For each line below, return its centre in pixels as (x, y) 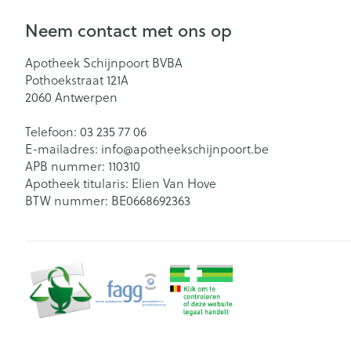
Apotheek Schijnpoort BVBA (104, 63)
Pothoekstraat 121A (77, 80)
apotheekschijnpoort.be (201, 149)
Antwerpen (86, 97)
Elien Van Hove (174, 183)
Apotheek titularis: (78, 183)
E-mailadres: (63, 149)
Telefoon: (52, 132)
